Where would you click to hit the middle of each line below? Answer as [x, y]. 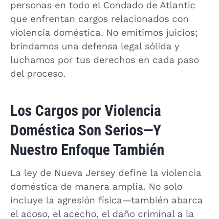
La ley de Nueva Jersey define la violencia [106, 173]
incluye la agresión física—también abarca [106, 201]
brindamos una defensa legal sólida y [95, 46]
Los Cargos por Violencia [86, 110]
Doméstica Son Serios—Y [86, 130]
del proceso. [38, 74]
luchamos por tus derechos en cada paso [104, 60]
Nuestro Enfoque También [87, 150]
